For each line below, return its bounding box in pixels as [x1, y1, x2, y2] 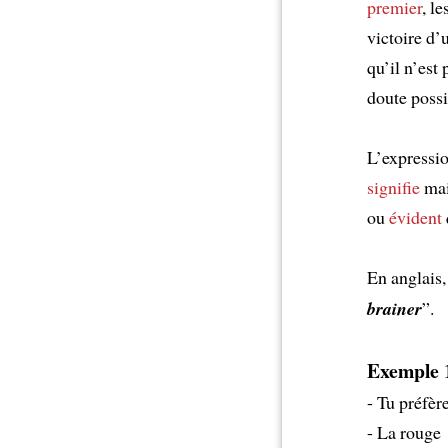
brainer [366, 295, 422, 321]
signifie [366, 174, 420, 199]
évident [388, 204, 442, 229]
